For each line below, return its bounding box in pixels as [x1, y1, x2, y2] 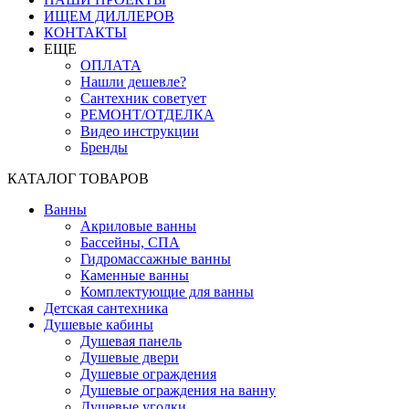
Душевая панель [80, 333, 182, 349]
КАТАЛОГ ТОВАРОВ [7, 171, 149, 186]
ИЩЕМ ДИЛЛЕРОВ [44, 8, 174, 24]
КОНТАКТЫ [44, 25, 127, 40]
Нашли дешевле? [80, 74, 186, 89]
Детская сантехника [44, 300, 168, 316]
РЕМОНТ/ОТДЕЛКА [80, 107, 215, 122]
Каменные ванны [80, 267, 189, 283]
